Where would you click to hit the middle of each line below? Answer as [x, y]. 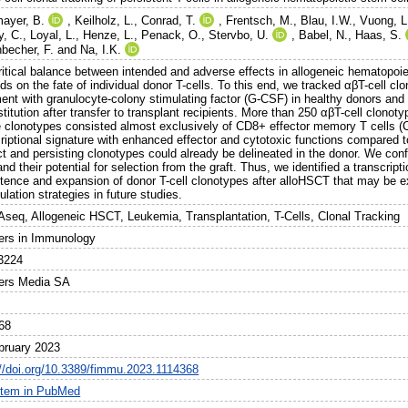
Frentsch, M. [260, 21]
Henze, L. [109, 36]
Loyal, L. [53, 36]
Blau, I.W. [327, 21]
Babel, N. [324, 36]
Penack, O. [172, 36]
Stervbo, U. [239, 36]
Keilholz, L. [105, 21]
